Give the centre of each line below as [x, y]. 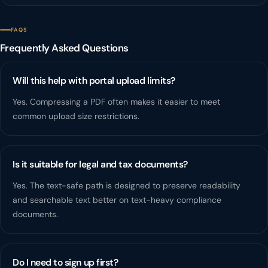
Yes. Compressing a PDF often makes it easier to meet [116, 102]
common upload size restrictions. [76, 116]
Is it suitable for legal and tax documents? [100, 164]
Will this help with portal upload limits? [94, 80]
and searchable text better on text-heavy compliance [117, 200]
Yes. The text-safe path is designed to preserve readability [127, 185]
